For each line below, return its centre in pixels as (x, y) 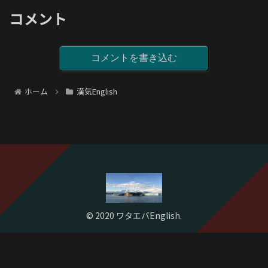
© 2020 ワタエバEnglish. (134, 215)
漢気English (97, 91)
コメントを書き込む (134, 57)
